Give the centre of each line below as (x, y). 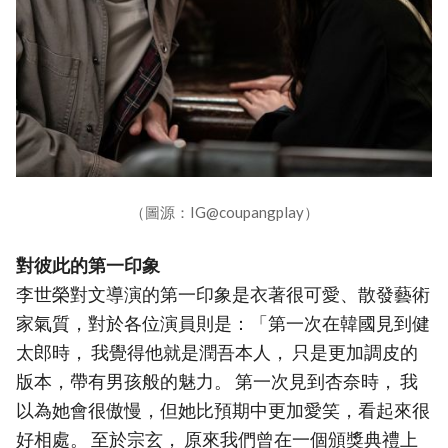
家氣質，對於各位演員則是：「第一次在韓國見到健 (223, 324)
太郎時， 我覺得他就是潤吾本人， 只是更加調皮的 (217, 353)
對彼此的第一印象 (88, 266)
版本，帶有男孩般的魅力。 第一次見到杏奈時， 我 (217, 382)
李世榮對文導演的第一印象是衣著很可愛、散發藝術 (223, 295)
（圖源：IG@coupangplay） (224, 212)
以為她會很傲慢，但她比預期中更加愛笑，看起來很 (223, 411)
